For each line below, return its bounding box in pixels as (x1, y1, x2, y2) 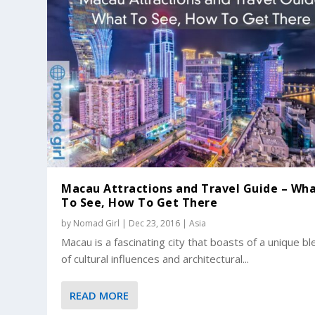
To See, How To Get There (61, 194, 218, 210)
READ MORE (70, 288, 129, 302)
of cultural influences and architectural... (61, 251, 250, 266)
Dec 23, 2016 (129, 217, 181, 229)
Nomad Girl (73, 217, 120, 229)
